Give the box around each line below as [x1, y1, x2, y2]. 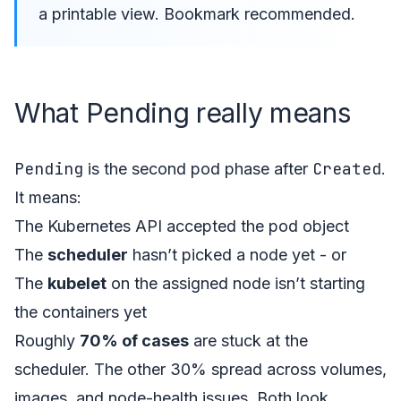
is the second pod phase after [83, 158, 312, 178]
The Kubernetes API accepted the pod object [14, 216, 349, 235]
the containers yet [14, 302, 147, 321]
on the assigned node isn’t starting [107, 273, 365, 293]
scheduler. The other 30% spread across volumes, [14, 359, 387, 379]
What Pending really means [14, 96, 351, 129]
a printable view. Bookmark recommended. [38, 4, 355, 23]
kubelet [47, 273, 107, 293]
